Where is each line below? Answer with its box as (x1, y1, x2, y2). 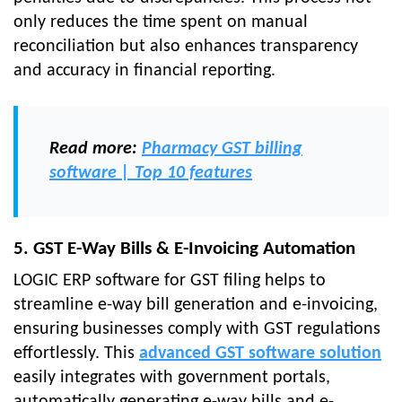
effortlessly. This (13, 345, 139, 363)
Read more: (49, 140, 142, 159)
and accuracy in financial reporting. (13, 62, 275, 81)
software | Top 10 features (49, 164, 252, 183)
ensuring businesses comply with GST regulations (13, 320, 380, 339)
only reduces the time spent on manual (13, 13, 308, 32)
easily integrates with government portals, (13, 369, 330, 388)
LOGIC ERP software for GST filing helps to (13, 272, 326, 291)
